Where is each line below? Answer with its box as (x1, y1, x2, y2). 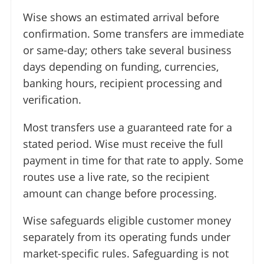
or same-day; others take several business (23, 42, 232, 57)
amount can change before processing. (23, 186, 217, 200)
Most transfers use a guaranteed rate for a (23, 120, 232, 134)
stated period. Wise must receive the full (23, 136, 223, 151)
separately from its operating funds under (23, 230, 230, 245)
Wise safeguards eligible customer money (23, 213, 231, 228)
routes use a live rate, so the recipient (23, 169, 209, 184)
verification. (23, 92, 81, 107)
